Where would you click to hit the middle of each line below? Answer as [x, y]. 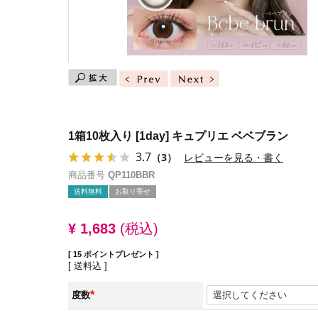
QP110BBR [131, 175]
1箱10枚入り [100, 136]
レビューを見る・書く [234, 157]
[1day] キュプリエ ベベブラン [212, 136]
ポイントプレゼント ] [121, 254]
